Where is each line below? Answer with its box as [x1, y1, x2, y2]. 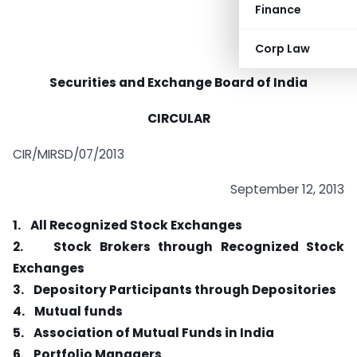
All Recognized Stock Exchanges [30, 217, 242, 234]
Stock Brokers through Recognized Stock [53, 238, 344, 256]
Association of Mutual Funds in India [33, 324, 274, 342]
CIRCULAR [147, 109, 210, 127]
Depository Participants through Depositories [33, 281, 336, 299]
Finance [255, 2, 301, 18]
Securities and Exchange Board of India [49, 74, 308, 91]
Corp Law [255, 41, 310, 57]
